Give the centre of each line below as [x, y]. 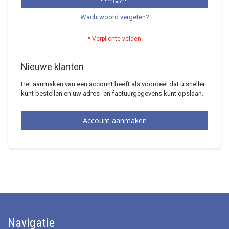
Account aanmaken [114, 120]
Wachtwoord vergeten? [114, 17]
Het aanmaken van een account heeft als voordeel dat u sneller [113, 84]
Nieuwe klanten [52, 67]
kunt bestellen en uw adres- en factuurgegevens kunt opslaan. [112, 93]
